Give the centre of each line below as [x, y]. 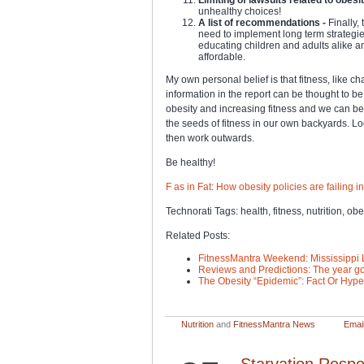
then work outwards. [210, 138]
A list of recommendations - [262, 22]
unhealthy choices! [240, 11]
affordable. [222, 56]
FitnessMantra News [274, 324]
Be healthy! [191, 162]
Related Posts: [198, 235]
